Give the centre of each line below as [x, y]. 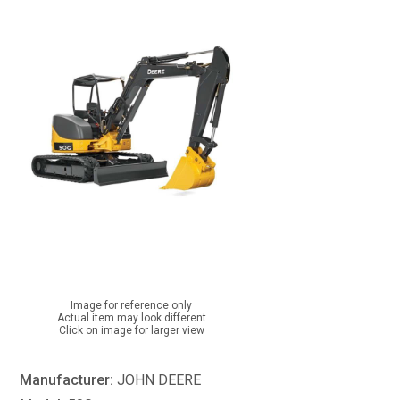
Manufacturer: [67, 380]
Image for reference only [132, 305]
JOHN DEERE [159, 380]
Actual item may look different [131, 318]
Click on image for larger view [131, 330]
